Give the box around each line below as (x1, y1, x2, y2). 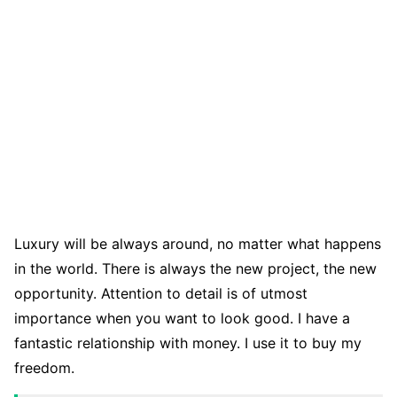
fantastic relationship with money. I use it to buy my (14, 334, 362, 353)
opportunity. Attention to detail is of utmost (14, 284, 307, 303)
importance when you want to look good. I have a (14, 309, 350, 328)
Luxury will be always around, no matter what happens (14, 235, 381, 253)
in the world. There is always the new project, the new (14, 260, 377, 278)
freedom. (14, 359, 74, 378)
